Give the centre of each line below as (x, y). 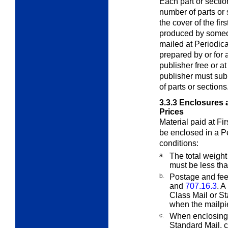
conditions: (179, 144)
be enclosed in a (190, 133)
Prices (172, 112)
